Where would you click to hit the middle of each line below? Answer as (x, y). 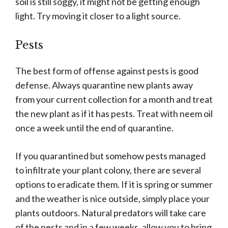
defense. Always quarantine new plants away (104, 85)
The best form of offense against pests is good (107, 71)
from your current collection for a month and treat (114, 99)
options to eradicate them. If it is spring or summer (114, 184)
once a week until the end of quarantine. (95, 128)
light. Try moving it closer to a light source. (99, 16)
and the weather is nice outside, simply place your (112, 199)
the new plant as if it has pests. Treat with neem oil (114, 114)
